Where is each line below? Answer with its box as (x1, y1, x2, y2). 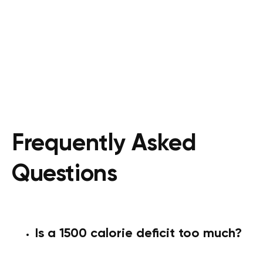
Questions (12, 163, 117, 187)
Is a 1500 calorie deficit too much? (35, 227, 242, 241)
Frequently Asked (12, 132, 197, 156)
